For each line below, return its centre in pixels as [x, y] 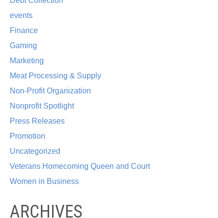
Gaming [23, 45]
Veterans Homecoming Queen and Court [80, 166]
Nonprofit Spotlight [42, 106]
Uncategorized [35, 151]
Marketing [27, 61]
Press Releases [37, 121]
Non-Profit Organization [50, 91]
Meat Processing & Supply [55, 76]
